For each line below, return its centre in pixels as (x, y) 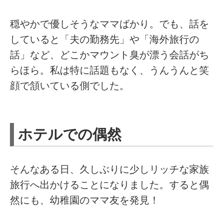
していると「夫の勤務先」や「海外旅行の (105, 40)
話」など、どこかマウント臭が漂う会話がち (110, 55)
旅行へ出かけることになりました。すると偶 (110, 185)
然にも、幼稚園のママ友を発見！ (85, 200)
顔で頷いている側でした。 (70, 86)
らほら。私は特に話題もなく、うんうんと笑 (110, 70)
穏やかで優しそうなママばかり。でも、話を (110, 24)
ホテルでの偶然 (70, 134)
